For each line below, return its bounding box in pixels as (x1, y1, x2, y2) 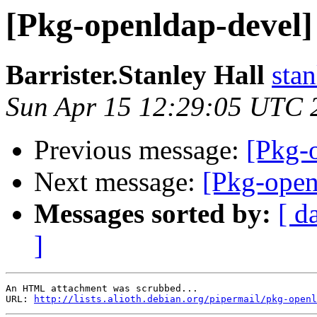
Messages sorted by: (34, 198, 271, 229)
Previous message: (34, 134, 246, 166)
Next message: (34, 166, 202, 197)
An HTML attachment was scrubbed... (6, 283, 198, 294)
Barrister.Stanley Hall (6, 59, 265, 91)
